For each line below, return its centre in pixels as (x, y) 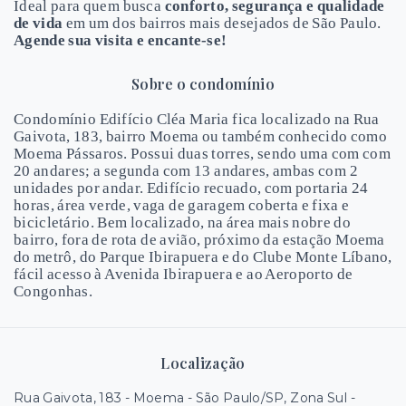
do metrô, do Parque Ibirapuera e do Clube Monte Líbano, (203, 257)
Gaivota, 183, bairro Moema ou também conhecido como (201, 136)
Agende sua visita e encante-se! (121, 40)
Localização (203, 363)
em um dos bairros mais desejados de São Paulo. (222, 23)
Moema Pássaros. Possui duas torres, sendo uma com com (202, 154)
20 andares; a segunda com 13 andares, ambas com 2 (186, 171)
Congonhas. (53, 291)
